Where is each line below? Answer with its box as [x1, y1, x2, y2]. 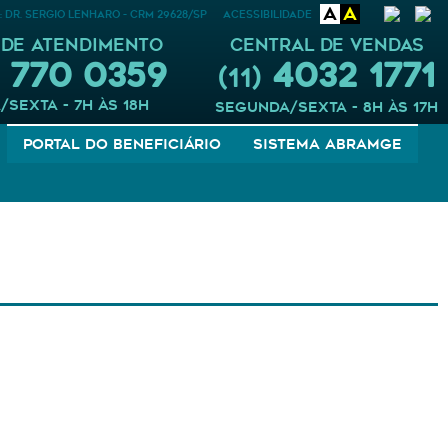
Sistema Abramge [253, 135, 402, 152]
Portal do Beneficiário [23, 135, 221, 152]
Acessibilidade [223, 8, 312, 20]
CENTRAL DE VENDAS [229, 35, 424, 56]
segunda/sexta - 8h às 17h [215, 99, 438, 116]
